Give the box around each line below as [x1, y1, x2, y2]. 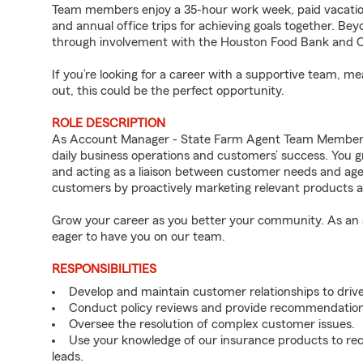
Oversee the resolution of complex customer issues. [69, 318, 355, 331]
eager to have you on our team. [52, 230, 225, 243]
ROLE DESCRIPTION [52, 117, 165, 130]
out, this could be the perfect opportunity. [52, 84, 284, 97]
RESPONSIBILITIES [52, 263, 156, 275]
